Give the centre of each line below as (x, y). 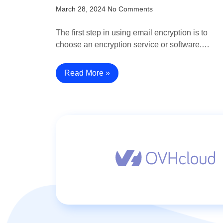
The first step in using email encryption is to (132, 33)
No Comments (130, 9)
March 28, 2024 (81, 9)
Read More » (87, 73)
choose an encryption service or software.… (133, 45)
